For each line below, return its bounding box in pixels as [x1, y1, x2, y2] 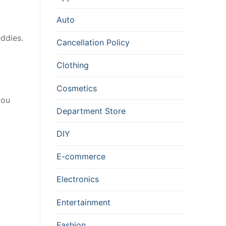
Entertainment [56, 197, 110, 207]
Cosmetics [56, 83, 97, 93]
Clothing [56, 60, 89, 71]
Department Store [56, 105, 126, 116]
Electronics [56, 174, 99, 185]
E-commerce [56, 151, 105, 162]
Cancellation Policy [56, 37, 130, 48]
